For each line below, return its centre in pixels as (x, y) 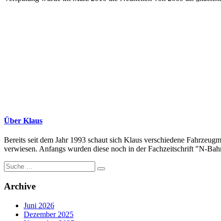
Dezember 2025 (49, 214)
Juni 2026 (39, 205)
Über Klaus (23, 120)
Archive (20, 186)
